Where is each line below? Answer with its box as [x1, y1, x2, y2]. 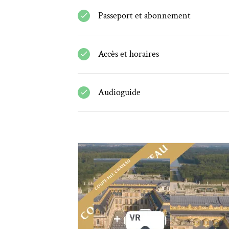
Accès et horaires [98, 48, 159, 60]
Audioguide [98, 86, 141, 98]
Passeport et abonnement [98, 10, 191, 21]
